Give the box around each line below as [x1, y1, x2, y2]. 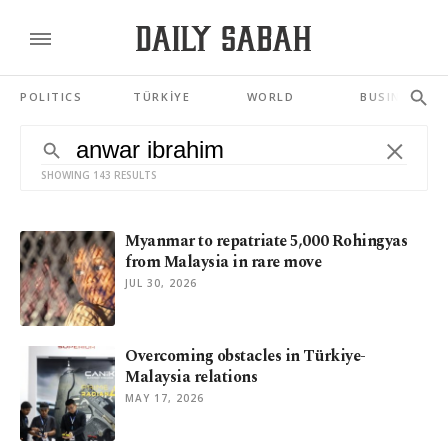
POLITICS [20, 89, 83, 104]
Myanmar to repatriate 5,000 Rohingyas [125, 229, 408, 253]
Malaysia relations [125, 365, 258, 389]
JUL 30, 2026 [125, 276, 197, 290]
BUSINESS [360, 89, 426, 104]
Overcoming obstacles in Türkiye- [125, 344, 366, 368]
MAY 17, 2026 [125, 391, 204, 405]
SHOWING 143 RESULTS [41, 168, 157, 182]
